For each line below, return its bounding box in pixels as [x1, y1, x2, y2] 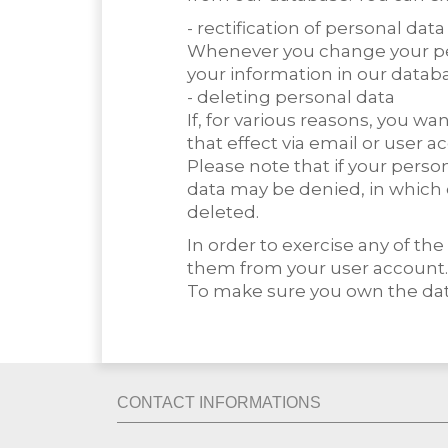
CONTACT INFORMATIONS [117, 394, 321, 411]
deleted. [187, 202, 259, 222]
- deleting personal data [187, 87, 395, 107]
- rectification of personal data [187, 18, 445, 38]
